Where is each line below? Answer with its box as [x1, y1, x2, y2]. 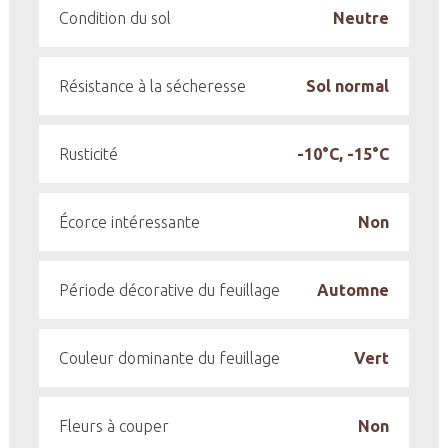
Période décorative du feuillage [58, 281, 280, 299]
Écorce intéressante [58, 213, 200, 231]
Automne [317, 281, 390, 299]
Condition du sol [58, 9, 171, 27]
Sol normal [306, 77, 390, 95]
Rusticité [58, 145, 118, 163]
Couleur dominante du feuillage [58, 349, 280, 367]
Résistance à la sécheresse [58, 77, 246, 95]
